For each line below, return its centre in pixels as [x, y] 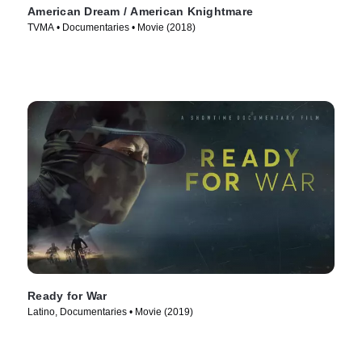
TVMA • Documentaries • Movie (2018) [112, 27]
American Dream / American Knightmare [140, 11]
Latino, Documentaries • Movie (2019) [110, 312]
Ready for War [67, 296]
